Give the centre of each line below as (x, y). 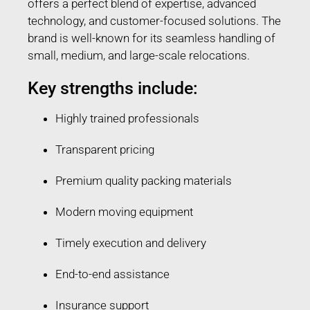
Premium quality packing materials (144, 180)
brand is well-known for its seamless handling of (152, 38)
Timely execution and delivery (131, 243)
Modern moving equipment (124, 211)
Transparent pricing (105, 149)
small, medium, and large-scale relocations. (139, 55)
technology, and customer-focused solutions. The (154, 20)
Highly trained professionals (127, 118)
